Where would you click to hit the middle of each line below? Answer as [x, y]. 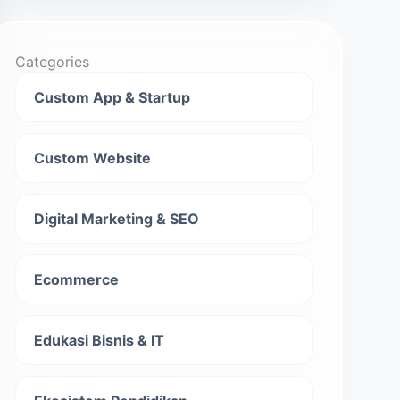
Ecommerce [76, 279]
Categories [52, 62]
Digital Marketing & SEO [117, 219]
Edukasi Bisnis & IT [99, 340]
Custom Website [92, 158]
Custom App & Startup [112, 97]
